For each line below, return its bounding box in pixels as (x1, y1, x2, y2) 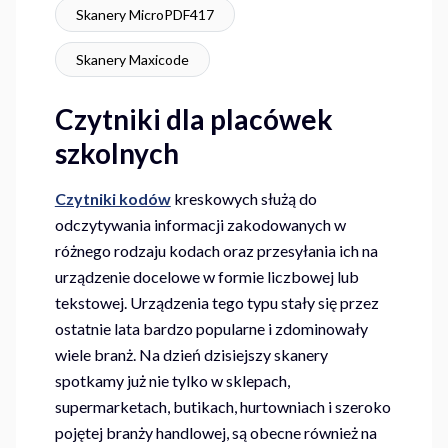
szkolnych (54, 136, 179, 171)
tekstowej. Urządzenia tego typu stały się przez (54, 293, 379, 313)
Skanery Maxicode (75, 51, 189, 69)
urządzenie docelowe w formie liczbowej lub (54, 267, 359, 287)
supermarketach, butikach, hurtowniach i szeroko (54, 397, 391, 417)
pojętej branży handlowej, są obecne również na (54, 423, 377, 443)
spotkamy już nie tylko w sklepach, (54, 371, 290, 391)
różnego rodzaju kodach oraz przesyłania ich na (54, 241, 378, 261)
